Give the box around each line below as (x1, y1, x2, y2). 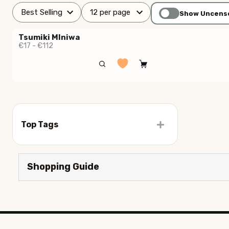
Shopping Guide (27, 161, 99, 173)
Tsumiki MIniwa (18, 33, 80, 42)
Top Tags (21, 120, 58, 130)
